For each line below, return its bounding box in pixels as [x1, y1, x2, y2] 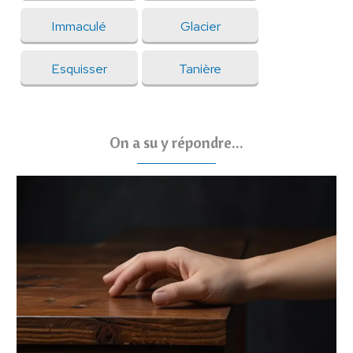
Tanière [179, 59, 222, 77]
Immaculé [51, 17, 107, 35]
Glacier [180, 17, 221, 35]
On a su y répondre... [110, 132, 243, 153]
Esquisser [50, 59, 107, 77]
